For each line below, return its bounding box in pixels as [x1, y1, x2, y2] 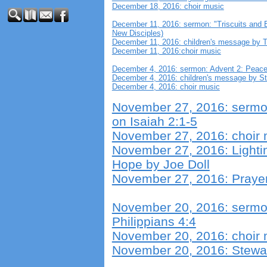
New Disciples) [111, 28, 163, 38]
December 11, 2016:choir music [111, 46, 221, 55]
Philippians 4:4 [111, 214, 196, 228]
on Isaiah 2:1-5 [111, 114, 197, 128]
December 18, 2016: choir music [111, 1, 224, 11]
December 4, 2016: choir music [111, 82, 220, 91]
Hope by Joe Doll [111, 157, 210, 171]
